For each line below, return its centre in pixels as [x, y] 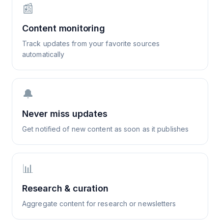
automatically [43, 54]
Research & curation [65, 188]
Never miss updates [65, 114]
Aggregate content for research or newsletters [99, 204]
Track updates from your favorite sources [91, 43]
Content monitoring [64, 28]
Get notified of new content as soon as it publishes [106, 129]
